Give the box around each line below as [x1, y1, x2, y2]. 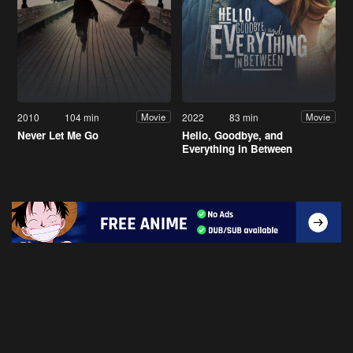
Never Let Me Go [17, 127, 98, 143]
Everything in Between [182, 140, 292, 156]
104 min [65, 110, 100, 124]
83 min [229, 110, 259, 124]
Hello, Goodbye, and [182, 127, 283, 143]
